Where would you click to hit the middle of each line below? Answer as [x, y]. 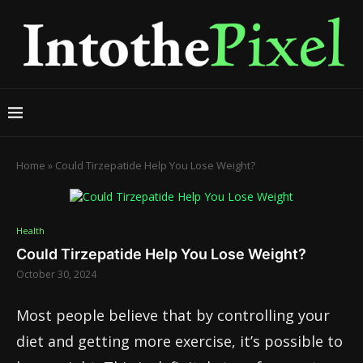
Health [30, 231]
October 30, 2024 [56, 274]
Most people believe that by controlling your [173, 315]
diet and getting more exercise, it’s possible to [179, 341]
